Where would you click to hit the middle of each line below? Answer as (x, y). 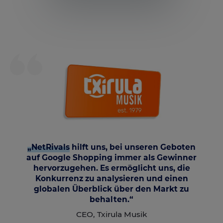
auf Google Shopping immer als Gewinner (111, 157)
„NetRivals (49, 147)
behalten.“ (111, 199)
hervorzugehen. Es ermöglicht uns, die (111, 168)
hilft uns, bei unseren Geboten (133, 147)
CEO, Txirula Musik (111, 214)
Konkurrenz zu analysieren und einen (111, 178)
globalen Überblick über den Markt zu (111, 189)
